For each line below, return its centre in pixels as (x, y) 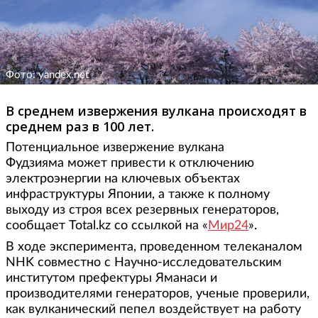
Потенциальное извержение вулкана (115, 148)
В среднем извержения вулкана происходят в (156, 111)
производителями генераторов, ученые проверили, (158, 294)
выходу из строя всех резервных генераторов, (142, 210)
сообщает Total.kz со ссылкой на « (107, 226)
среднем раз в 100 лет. (80, 127)
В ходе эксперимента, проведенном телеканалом (154, 247)
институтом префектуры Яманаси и (111, 279)
